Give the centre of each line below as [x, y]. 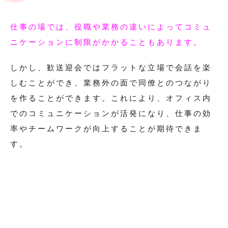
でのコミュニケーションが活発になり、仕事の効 [111, 113]
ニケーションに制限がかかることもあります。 [106, 42]
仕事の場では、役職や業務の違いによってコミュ [111, 27]
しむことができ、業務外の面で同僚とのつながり [111, 83]
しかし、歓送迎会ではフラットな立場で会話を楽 [111, 67]
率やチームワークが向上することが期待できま [106, 129]
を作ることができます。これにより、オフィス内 [111, 98]
